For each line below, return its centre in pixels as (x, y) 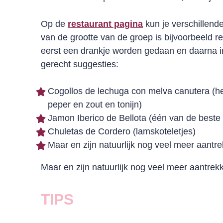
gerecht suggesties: (80, 64)
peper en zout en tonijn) (95, 105)
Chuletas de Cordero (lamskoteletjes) (122, 131)
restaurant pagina (105, 24)
